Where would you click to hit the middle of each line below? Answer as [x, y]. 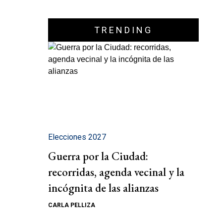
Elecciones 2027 [77, 137]
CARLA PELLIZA [72, 205]
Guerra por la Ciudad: [98, 156]
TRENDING [123, 30]
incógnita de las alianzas [103, 188]
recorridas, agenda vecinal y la [116, 172]
